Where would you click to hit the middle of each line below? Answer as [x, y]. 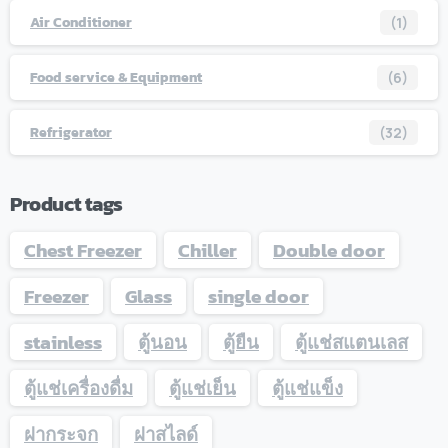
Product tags [66, 203]
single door [258, 295]
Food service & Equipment [116, 77]
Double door [329, 249]
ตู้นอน [162, 341]
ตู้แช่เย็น [202, 387]
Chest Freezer [83, 249]
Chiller [207, 249]
